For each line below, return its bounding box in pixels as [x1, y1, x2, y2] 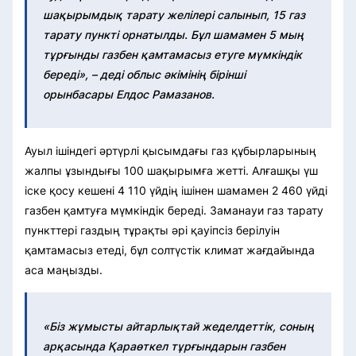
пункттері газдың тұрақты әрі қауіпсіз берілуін [25, 223, 280, 238]
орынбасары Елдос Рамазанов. [43, 87, 215, 102]
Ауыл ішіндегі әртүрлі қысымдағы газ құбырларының [25, 144, 316, 158]
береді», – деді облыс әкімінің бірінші [43, 68, 246, 82]
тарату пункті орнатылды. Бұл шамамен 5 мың [43, 28, 304, 42]
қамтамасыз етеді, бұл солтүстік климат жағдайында [25, 243, 315, 257]
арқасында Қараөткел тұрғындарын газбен [43, 339, 285, 354]
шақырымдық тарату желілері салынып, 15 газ [43, 8, 305, 22]
